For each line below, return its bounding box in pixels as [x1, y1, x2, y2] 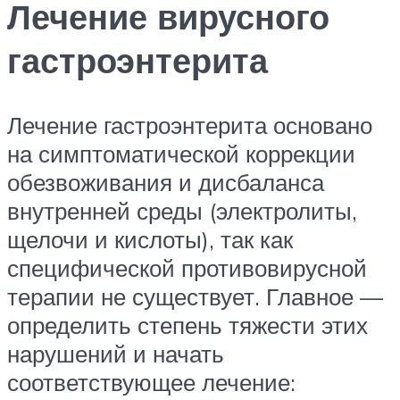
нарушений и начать [7, 338, 224, 368]
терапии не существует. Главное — [7, 281, 383, 311]
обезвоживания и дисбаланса [7, 167, 324, 196]
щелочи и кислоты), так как [7, 224, 293, 254]
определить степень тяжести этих [7, 310, 368, 339]
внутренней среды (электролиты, [7, 196, 357, 225]
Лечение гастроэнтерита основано [7, 110, 372, 139]
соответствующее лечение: [7, 367, 296, 396]
